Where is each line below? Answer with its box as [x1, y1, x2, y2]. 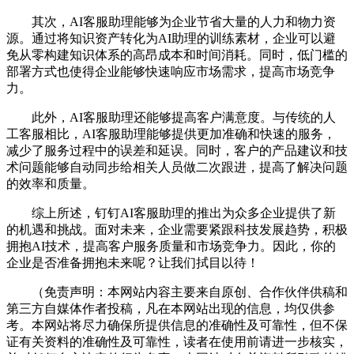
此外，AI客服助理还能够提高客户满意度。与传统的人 [6, 111, 336, 125]
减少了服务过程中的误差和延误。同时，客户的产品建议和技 [6, 144, 348, 158]
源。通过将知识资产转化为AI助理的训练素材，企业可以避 [6, 32, 336, 46]
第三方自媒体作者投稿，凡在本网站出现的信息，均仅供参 [6, 302, 335, 316]
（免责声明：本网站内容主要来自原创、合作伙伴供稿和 [6, 285, 348, 299]
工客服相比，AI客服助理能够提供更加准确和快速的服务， [6, 127, 336, 141]
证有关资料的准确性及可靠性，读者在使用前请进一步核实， [6, 335, 348, 349]
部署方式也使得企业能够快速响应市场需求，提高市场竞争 [6, 65, 335, 79]
